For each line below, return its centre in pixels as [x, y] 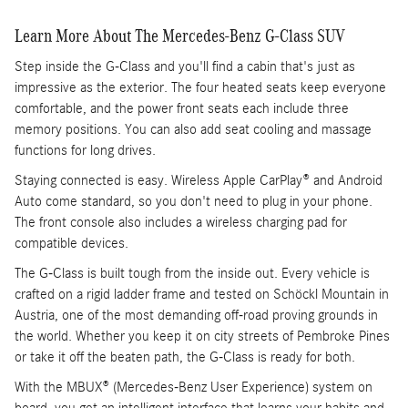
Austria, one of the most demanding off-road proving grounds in [196, 316]
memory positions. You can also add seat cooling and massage [193, 130]
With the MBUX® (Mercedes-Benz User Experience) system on [194, 388]
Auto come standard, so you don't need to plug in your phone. [194, 202]
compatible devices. [71, 244]
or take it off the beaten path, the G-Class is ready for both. [185, 357]
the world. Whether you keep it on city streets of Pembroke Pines [202, 337]
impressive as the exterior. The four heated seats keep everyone [200, 88]
